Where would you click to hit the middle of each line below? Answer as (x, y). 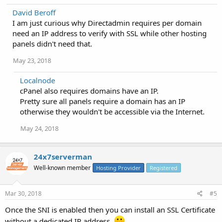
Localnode (37, 80)
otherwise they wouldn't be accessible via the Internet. (112, 111)
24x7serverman (63, 157)
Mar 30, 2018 (23, 193)
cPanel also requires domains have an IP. (89, 91)
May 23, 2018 (32, 60)
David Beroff (34, 12)
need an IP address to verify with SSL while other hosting (110, 33)
